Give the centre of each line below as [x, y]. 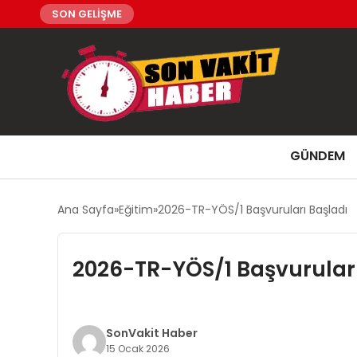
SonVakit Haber [151, 333]
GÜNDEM [318, 156]
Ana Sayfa [86, 210]
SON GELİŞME [87, 14]
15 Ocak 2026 [137, 349]
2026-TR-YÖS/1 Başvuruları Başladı [253, 210]
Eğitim [136, 210]
